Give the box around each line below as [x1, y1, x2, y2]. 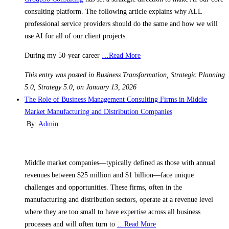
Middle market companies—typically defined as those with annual [25, 158, 215, 167]
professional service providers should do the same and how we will [25, 19, 218, 28]
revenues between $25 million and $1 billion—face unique [25, 171, 194, 179]
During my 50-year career [25, 51, 102, 59]
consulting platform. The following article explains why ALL [25, 7, 202, 15]
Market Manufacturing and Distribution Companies [25, 107, 172, 116]
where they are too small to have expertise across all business [25, 208, 200, 216]
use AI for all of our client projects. [25, 32, 127, 40]
